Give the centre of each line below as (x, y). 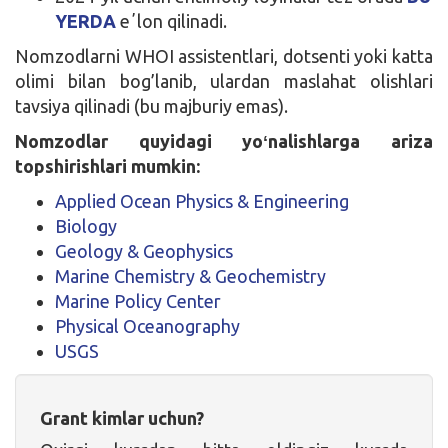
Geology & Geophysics (144, 250)
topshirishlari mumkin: (107, 165)
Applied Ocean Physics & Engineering (202, 200)
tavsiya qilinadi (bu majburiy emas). (151, 105)
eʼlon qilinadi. (173, 20)
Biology (86, 225)
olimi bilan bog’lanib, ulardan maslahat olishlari (224, 80)
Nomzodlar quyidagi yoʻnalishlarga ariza (224, 140)
